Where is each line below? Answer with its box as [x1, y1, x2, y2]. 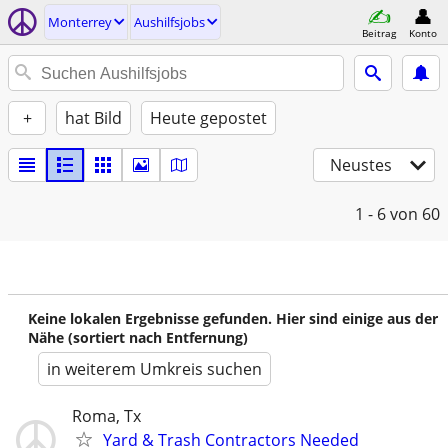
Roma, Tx [72, 405, 141, 427]
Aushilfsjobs [134, 13, 205, 31]
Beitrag [362, 25, 396, 40]
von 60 [390, 203, 440, 225]
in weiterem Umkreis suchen [47, 358, 262, 380]
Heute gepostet [150, 107, 267, 129]
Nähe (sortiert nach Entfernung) [28, 328, 248, 347]
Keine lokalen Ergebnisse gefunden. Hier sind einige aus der [28, 309, 438, 328]
